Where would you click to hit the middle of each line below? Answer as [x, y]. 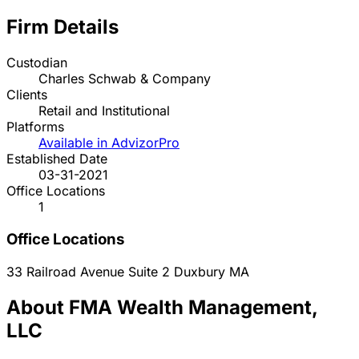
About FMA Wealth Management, [162, 307]
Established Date [57, 159]
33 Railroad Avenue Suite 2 [90, 271]
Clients [27, 95]
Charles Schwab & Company [125, 79]
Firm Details [63, 27]
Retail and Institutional [104, 111]
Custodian [37, 63]
